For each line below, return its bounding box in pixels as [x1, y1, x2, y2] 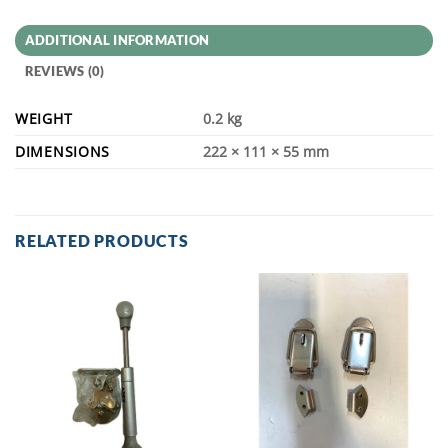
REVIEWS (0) [24, 63, 105, 80]
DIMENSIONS [15, 142, 111, 162]
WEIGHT [15, 109, 73, 129]
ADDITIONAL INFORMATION [24, 32, 210, 49]
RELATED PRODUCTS [15, 231, 189, 251]
